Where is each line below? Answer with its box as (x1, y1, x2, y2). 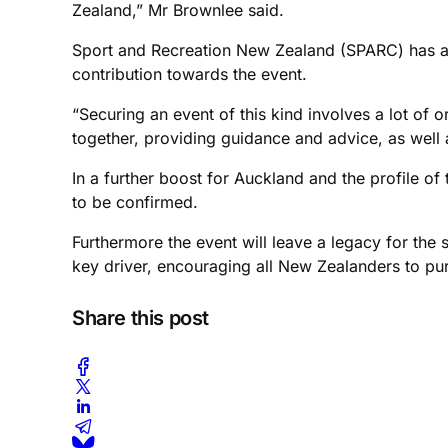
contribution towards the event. (72, 63, 307, 84)
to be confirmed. (72, 191, 198, 212)
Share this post (72, 305, 209, 330)
